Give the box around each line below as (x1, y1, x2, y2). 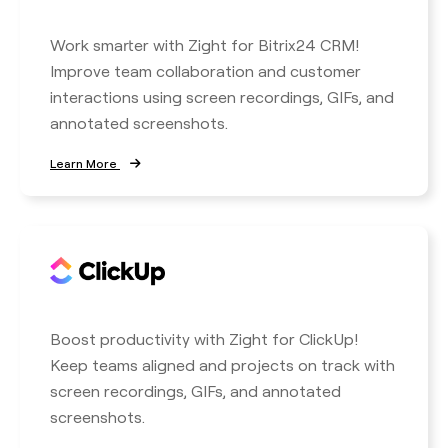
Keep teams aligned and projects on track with (50, 354, 395, 375)
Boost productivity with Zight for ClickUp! (50, 328, 358, 349)
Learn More (50, 155, 120, 171)
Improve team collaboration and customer (50, 60, 361, 81)
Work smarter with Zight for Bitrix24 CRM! (50, 34, 359, 55)
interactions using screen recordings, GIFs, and (50, 86, 394, 107)
